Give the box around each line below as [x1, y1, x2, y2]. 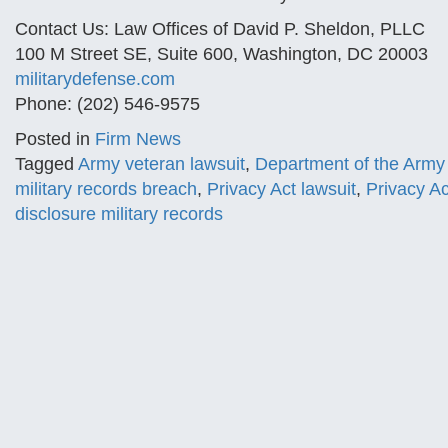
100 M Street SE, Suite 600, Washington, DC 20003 [15, 44, 428, 64]
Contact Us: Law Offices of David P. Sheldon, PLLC [15, 19, 425, 39]
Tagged [15, 154, 78, 174]
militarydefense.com [15, 69, 175, 89]
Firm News [95, 129, 181, 149]
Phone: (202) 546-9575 [15, 94, 200, 114]
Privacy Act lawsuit [207, 179, 356, 199]
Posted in [15, 129, 95, 149]
